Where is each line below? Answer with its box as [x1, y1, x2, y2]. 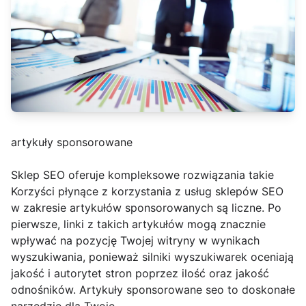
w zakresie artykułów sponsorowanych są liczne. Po [11, 201, 281, 215]
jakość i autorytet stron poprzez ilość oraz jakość [11, 266, 269, 281]
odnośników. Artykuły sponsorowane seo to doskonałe [11, 283, 295, 297]
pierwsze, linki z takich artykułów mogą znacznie [11, 217, 266, 232]
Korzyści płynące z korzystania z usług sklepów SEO [11, 184, 283, 199]
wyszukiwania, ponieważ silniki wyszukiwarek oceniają [11, 250, 294, 264]
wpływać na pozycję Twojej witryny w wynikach [11, 234, 260, 248]
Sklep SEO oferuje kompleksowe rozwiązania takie [11, 168, 274, 182]
